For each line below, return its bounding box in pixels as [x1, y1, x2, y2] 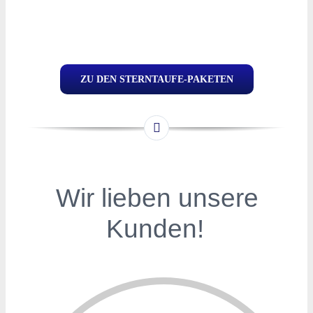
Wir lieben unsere [55, 182, 259, 212]
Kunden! [106, 213, 204, 243]
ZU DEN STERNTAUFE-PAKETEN [80, 74, 233, 85]
